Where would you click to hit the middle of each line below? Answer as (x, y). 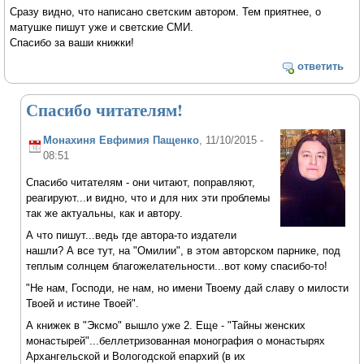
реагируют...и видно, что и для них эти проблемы (148, 198)
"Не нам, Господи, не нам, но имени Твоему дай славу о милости (188, 288)
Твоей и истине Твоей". (83, 303)
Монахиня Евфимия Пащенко (121, 141)
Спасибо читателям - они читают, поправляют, (141, 183)
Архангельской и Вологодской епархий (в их (136, 356)
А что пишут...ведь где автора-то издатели (132, 235)
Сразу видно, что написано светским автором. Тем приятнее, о (166, 12)
